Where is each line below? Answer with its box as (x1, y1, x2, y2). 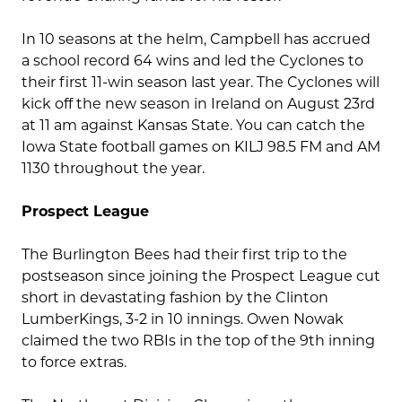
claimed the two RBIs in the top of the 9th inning (22, 332, 375, 350)
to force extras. (22, 354, 130, 371)
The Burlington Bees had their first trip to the (22, 246, 347, 264)
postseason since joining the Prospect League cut (22, 267, 380, 285)
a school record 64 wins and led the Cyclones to (22, 52, 363, 70)
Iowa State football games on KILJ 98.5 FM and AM (22, 138, 380, 156)
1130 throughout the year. (22, 160, 208, 178)
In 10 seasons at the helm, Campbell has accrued (22, 31, 371, 48)
